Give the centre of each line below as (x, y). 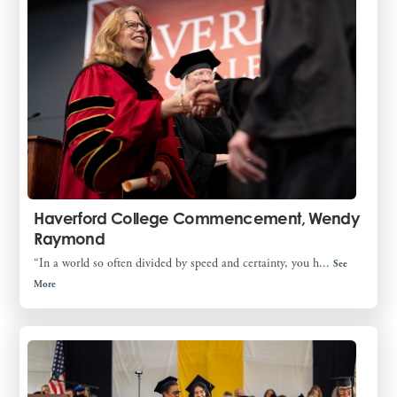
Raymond (69, 239)
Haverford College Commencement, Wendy (197, 218)
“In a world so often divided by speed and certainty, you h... (184, 264)
